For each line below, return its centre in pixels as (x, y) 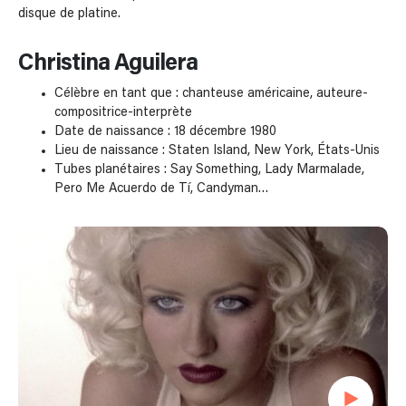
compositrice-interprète (123, 113)
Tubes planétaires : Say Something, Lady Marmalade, (209, 170)
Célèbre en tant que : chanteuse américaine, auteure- (211, 94)
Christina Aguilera (108, 64)
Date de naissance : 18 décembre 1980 (165, 132)
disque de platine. (69, 14)
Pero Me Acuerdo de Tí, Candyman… (162, 189)
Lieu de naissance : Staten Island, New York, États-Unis (217, 151)
